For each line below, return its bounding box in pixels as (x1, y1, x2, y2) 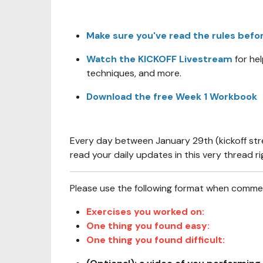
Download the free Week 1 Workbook (86, 90, 257, 103)
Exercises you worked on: (86, 205, 204, 218)
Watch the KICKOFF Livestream (86, 53, 235, 65)
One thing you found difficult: (86, 234, 225, 246)
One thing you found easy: (86, 220, 210, 232)
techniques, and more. (86, 67, 181, 79)
